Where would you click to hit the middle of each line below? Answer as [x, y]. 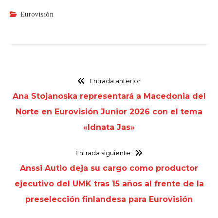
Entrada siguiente [103, 153]
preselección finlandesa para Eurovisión [109, 199]
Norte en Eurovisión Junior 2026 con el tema [109, 111]
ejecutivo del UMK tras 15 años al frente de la [109, 183]
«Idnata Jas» [109, 127]
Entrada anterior [115, 81]
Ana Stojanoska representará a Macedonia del [109, 96]
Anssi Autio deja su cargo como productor [109, 168]
